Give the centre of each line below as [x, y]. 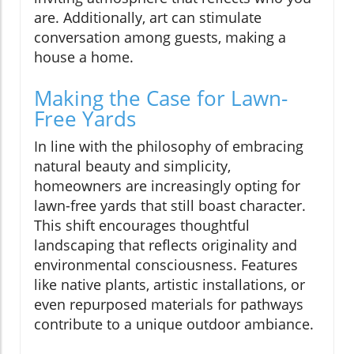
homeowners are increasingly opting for [167, 185]
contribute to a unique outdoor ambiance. [174, 324]
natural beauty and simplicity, [132, 166]
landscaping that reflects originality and [166, 245]
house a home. [84, 56]
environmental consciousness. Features [166, 264]
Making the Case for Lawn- [161, 98]
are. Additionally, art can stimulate [148, 17]
